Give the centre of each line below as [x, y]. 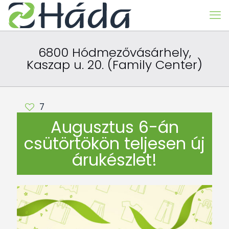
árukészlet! [114, 160]
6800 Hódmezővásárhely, [114, 52]
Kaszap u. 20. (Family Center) [114, 65]
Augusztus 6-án [114, 127]
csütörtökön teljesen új [114, 143]
